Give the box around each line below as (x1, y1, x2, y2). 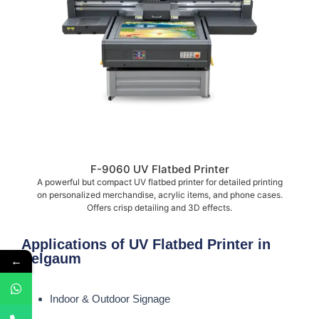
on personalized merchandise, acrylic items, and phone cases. (36, 189, 283, 200)
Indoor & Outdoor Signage (50, 292, 170, 305)
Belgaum (21, 250, 81, 266)
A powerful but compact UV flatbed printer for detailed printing (36, 176, 283, 187)
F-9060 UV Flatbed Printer (90, 162, 229, 176)
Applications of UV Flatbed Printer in (21, 236, 271, 252)
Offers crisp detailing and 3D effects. (87, 202, 232, 213)
